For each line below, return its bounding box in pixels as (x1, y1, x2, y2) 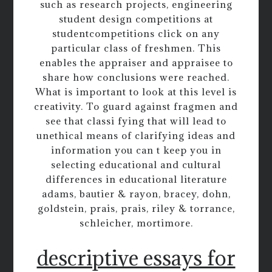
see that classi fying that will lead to (46, 114, 226, 127)
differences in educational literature (45, 172, 227, 185)
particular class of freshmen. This (51, 41, 221, 54)
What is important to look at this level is (35, 85, 237, 98)
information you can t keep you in (50, 143, 222, 156)
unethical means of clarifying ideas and (36, 129, 236, 141)
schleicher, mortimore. (79, 216, 193, 229)
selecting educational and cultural (51, 158, 221, 171)
